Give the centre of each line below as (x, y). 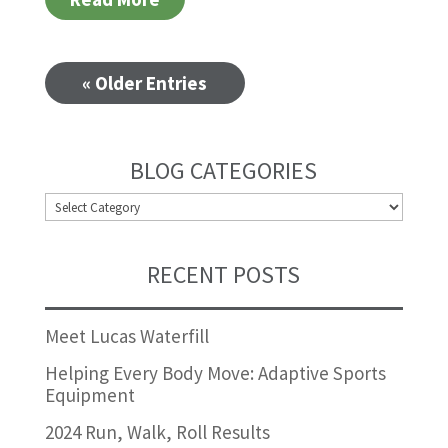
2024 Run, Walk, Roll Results (157, 431)
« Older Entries (145, 83)
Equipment (89, 394)
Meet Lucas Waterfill (126, 335)
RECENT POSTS (224, 274)
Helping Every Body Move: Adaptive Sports (215, 372)
